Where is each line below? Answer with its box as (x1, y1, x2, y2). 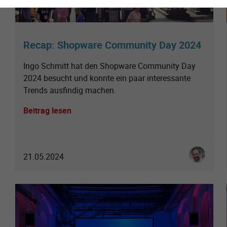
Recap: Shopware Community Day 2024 (23, 38, 201, 52)
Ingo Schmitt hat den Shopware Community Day (23, 60, 196, 72)
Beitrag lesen (23, 105, 71, 117)
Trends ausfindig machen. (23, 85, 116, 96)
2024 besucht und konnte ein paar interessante (23, 72, 191, 84)
